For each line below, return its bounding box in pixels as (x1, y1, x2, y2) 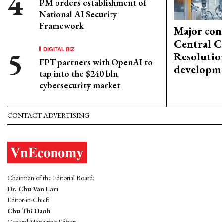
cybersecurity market (39, 79, 120, 91)
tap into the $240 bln (39, 68, 118, 79)
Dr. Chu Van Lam (7, 184, 59, 194)
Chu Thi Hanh (7, 206, 51, 216)
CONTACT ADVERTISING (7, 111, 89, 120)
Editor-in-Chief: (7, 195, 49, 205)
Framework (39, 20, 84, 31)
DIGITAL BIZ (43, 44, 75, 53)
